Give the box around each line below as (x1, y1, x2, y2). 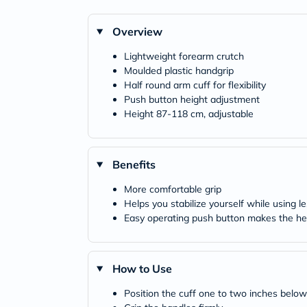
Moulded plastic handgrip (124, 64, 234, 77)
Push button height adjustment (124, 93, 260, 106)
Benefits (112, 158, 156, 171)
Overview (112, 25, 162, 38)
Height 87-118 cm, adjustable (124, 108, 254, 120)
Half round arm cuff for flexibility (124, 79, 266, 91)
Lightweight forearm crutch (124, 50, 244, 62)
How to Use (112, 262, 172, 275)
